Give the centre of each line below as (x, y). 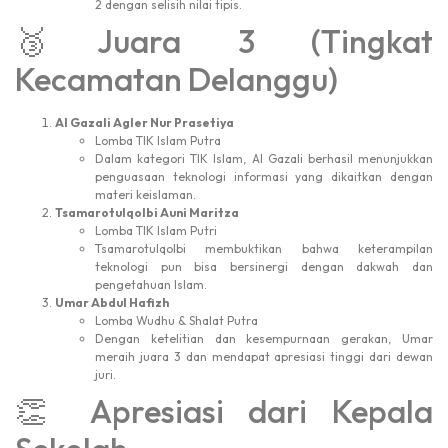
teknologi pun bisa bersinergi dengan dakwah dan (264, 266)
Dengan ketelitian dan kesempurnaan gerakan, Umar (264, 338)
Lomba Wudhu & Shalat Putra (176, 320)
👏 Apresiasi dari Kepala (224, 410)
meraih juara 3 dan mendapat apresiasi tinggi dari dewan (264, 356)
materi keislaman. (145, 194)
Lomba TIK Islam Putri (156, 230)
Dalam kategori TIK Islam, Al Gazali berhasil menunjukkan (264, 158)
